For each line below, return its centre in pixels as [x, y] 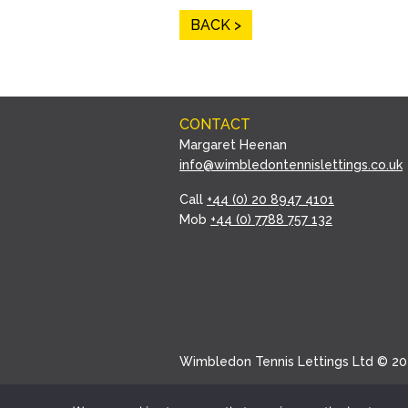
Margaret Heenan [233, 145]
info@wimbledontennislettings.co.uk [291, 165]
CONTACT [215, 124]
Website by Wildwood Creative [277, 397]
